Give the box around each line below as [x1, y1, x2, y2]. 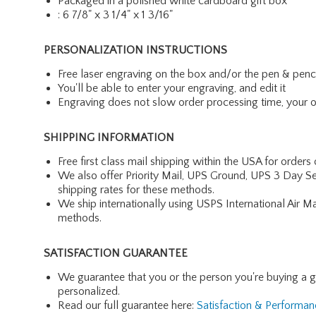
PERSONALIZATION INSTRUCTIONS [44, 43, 227, 56]
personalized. [58, 284, 120, 298]
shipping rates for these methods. [58, 183, 214, 196]
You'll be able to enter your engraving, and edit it [58, 81, 286, 95]
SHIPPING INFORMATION [44, 130, 174, 144]
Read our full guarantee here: [58, 298, 197, 312]
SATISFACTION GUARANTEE [44, 246, 188, 260]
